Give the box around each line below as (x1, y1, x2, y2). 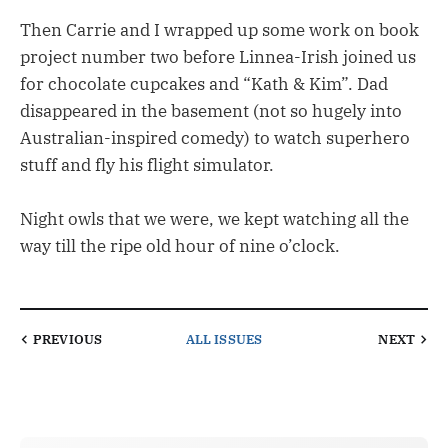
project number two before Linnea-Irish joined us (20, 46, 416, 69)
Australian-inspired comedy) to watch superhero (20, 127, 410, 150)
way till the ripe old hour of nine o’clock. (20, 235, 340, 258)
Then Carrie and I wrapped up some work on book (20, 19, 419, 42)
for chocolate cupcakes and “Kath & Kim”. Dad (20, 73, 388, 96)
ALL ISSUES (185, 331, 263, 349)
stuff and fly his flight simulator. (20, 154, 274, 177)
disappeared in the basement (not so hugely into (20, 100, 402, 123)
